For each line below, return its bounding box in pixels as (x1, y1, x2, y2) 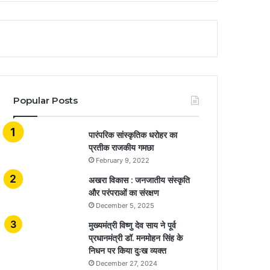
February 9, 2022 (96, 155, 150, 165)
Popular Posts (13, 94, 78, 106)
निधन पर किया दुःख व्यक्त (89, 245, 167, 256)
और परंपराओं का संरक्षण (89, 187, 160, 198)
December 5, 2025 (96, 201, 155, 210)
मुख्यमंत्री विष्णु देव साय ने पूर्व (89, 219, 177, 231)
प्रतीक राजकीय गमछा (89, 142, 154, 153)
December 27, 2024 (96, 259, 158, 268)
